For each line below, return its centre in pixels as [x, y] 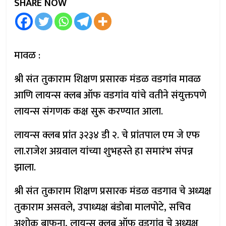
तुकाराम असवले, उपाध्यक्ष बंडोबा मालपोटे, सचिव [103, 207]
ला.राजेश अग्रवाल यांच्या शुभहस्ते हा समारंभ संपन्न [104, 151]
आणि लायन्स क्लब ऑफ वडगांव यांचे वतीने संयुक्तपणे [110, 95]
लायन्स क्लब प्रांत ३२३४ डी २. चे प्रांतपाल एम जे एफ [107, 135]
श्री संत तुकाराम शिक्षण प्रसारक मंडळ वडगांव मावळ [108, 79]
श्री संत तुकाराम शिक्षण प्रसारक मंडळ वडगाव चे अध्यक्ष [113, 191]
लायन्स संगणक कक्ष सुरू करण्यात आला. [89, 111]
